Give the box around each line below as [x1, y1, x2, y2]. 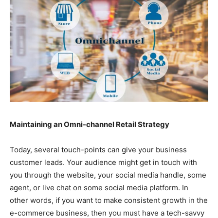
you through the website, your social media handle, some [10, 170, 206, 180]
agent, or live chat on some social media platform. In [10, 183, 188, 193]
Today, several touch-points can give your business [10, 145, 187, 155]
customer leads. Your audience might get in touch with [10, 158, 197, 167]
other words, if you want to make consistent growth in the [10, 196, 208, 205]
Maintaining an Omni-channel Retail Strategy [10, 120, 169, 129]
